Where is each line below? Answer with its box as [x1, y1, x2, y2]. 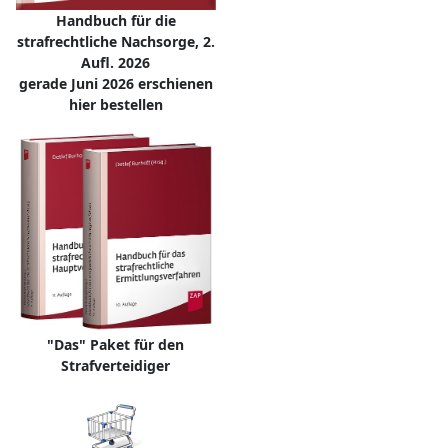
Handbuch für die [55, 10, 176, 30]
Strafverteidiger [61, 355, 170, 375]
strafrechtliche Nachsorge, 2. [16, 31, 215, 51]
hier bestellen [68, 94, 163, 114]
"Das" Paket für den [47, 334, 184, 354]
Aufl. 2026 [81, 52, 150, 72]
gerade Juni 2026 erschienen [18, 73, 213, 93]
